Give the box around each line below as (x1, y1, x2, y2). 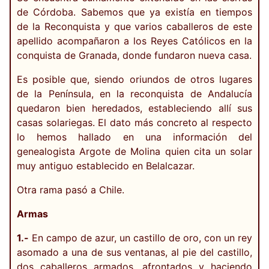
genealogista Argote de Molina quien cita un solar (17, 145, 252, 157)
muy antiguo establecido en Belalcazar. (17, 160, 195, 172)
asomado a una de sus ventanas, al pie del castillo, (17, 246, 252, 258)
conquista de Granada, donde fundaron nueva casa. (17, 49, 252, 61)
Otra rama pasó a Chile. (17, 184, 124, 196)
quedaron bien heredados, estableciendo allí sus (17, 102, 252, 114)
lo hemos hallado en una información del (17, 131, 252, 143)
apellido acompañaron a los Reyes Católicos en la (17, 35, 252, 47)
